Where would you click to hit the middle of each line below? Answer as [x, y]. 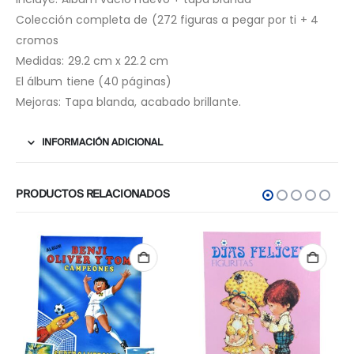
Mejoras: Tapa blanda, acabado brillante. [128, 102]
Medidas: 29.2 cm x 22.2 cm [92, 61]
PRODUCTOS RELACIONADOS [93, 195]
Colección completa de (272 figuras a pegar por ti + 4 [167, 20]
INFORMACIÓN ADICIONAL [102, 143]
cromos [38, 41]
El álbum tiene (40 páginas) [94, 82]
